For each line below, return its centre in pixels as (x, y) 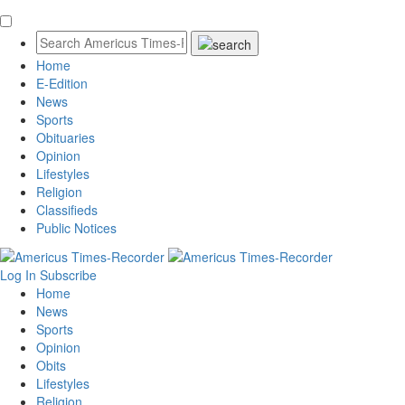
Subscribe (68, 275)
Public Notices (76, 228)
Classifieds (67, 210)
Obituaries (66, 138)
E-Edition (62, 84)
